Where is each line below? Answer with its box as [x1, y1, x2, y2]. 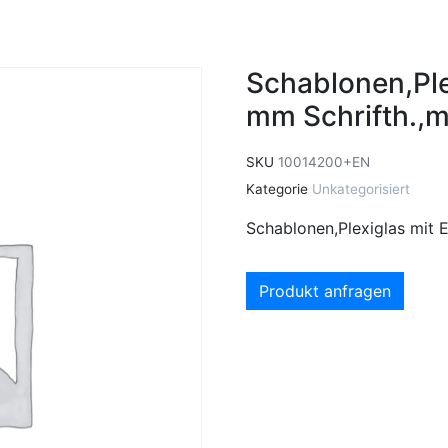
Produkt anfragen [259, 281, 391, 302]
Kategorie [246, 180, 308, 197]
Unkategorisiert [312, 180, 410, 197]
